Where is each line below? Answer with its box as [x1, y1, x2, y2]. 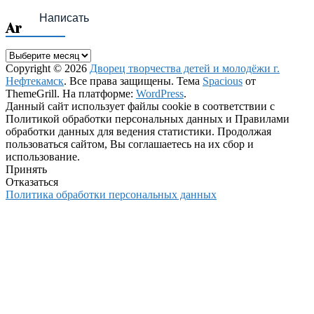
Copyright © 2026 [6, 62, 90, 74]
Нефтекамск [6, 74, 64, 87]
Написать [39, 11, 89, 24]
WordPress [136, 87, 184, 100]
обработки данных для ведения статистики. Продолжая [6, 125, 271, 137]
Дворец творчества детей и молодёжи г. [90, 62, 280, 74]
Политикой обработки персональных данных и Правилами [6, 112, 289, 125]
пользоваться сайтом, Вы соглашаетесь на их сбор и [6, 137, 254, 150]
